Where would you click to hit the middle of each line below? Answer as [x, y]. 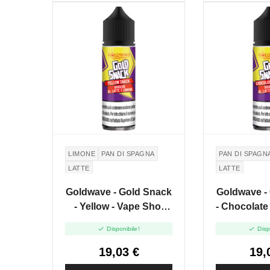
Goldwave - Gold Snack [119, 192]
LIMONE [82, 153]
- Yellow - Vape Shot [119, 206]
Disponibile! [123, 229]
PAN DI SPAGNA [128, 153]
